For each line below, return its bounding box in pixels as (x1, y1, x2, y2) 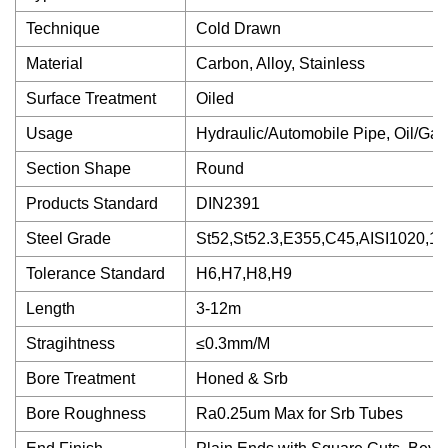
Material (26, 55, 83, 72)
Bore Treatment (26, 370, 135, 387)
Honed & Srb (196, 370, 288, 387)
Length (26, 300, 75, 317)
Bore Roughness (26, 405, 146, 422)
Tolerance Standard (26, 265, 165, 282)
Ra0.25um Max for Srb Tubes (196, 405, 403, 422)
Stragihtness (26, 335, 115, 352)
